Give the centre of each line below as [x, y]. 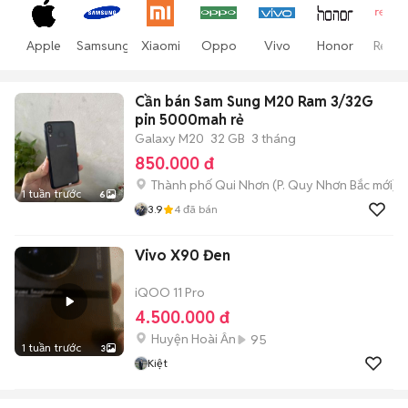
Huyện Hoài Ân [194, 339]
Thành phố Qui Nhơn [210, 185]
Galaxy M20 [169, 138]
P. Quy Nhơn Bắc [323, 185]
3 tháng [274, 138]
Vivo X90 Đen [183, 255]
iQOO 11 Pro [170, 292]
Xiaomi [160, 46]
